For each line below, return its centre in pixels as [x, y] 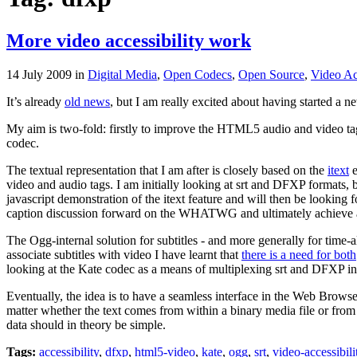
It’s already [35, 101]
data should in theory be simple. [86, 324]
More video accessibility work [129, 40]
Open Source [271, 74]
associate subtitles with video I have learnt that [124, 254]
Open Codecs [198, 74]
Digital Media [122, 74]
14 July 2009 [41, 74]
